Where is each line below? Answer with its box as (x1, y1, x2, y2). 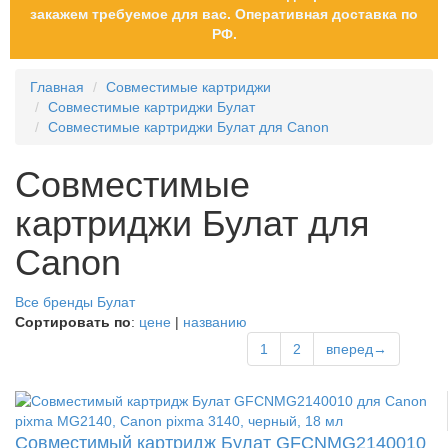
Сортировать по (15, 313, 131, 330)
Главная (30, 78, 84, 95)
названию (183, 313, 247, 330)
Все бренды (15, 293, 93, 310)
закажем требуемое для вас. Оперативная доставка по (30, 5, 418, 22)
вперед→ (326, 340, 387, 357)
